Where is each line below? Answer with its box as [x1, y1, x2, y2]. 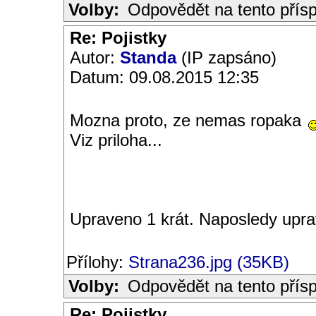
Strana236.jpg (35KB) [128, 253, 289, 272]
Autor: [70, 48, 120, 67]
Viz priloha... [70, 130, 162, 150]
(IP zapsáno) [176, 48, 276, 67]
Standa [120, 48, 176, 67]
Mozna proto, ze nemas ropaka [70, 111, 306, 130]
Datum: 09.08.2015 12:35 [70, 68, 259, 87]
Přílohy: [66, 253, 128, 272]
